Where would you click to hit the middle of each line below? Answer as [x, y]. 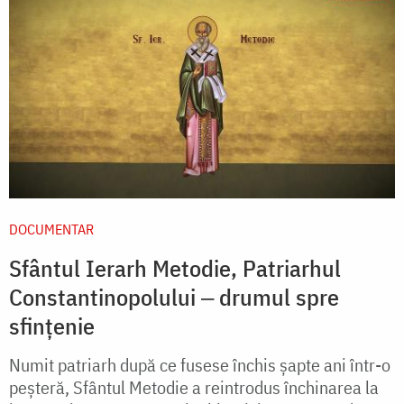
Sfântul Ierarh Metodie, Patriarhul [175, 267]
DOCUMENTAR [51, 229]
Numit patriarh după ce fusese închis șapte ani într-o [200, 364]
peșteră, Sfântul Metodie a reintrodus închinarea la [194, 387]
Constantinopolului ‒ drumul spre [174, 296]
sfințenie [52, 325]
